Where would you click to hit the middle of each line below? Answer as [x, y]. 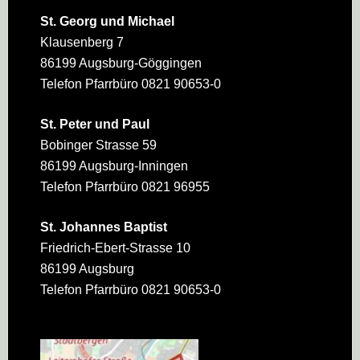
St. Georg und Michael [107, 21]
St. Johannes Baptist [103, 227]
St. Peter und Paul [94, 124]
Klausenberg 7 [82, 42]
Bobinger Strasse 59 [98, 145]
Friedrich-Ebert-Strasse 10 [115, 248]
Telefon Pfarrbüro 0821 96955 [125, 187]
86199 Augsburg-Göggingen [121, 63]
